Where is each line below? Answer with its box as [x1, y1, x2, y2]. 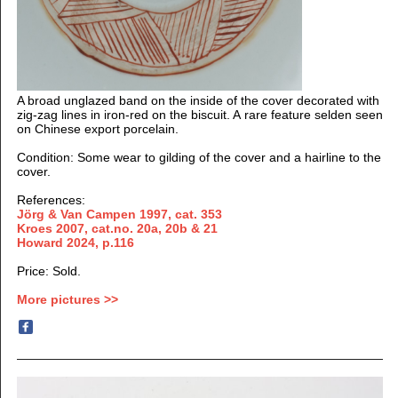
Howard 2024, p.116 [16, 235, 134, 250]
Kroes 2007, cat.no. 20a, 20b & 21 [16, 220, 218, 235]
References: [16, 192, 85, 207]
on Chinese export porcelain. [16, 121, 179, 136]
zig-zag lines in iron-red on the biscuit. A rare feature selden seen [16, 107, 383, 122]
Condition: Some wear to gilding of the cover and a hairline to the [16, 149, 381, 164]
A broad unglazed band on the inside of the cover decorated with [16, 92, 379, 107]
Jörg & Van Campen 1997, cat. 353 [16, 206, 222, 221]
